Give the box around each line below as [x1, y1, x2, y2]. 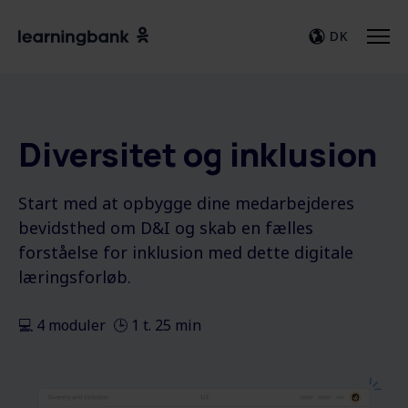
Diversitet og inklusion [18, 132, 377, 177]
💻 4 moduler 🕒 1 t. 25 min [18, 315, 201, 335]
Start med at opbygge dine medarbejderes [18, 192, 354, 214]
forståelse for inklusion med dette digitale [18, 241, 353, 263]
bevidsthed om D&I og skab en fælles [18, 217, 313, 239]
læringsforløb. [18, 266, 131, 288]
